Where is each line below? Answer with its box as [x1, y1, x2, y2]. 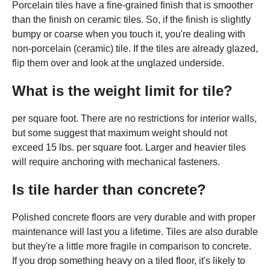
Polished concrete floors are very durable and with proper [12, 212, 256, 222]
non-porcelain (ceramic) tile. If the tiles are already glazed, [12, 43, 258, 54]
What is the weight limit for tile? [12, 82, 233, 99]
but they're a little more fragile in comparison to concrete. [12, 240, 251, 251]
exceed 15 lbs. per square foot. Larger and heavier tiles [12, 142, 246, 152]
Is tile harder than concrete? [12, 181, 206, 198]
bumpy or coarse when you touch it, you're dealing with [12, 28, 245, 39]
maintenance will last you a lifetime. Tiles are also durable [12, 226, 258, 237]
